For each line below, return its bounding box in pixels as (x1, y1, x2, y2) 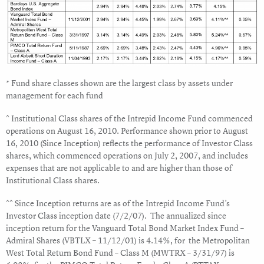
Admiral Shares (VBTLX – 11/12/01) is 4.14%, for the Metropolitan (6, 235, 250, 246)
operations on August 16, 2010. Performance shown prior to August (6, 125, 248, 137)
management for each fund (6, 90, 103, 101)
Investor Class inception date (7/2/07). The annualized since (6, 210, 226, 222)
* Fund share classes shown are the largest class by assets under (6, 77, 233, 89)
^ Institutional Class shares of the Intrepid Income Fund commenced (6, 113, 253, 124)
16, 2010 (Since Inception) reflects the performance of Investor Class (6, 137, 253, 149)
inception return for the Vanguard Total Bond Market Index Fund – (6, 222, 244, 234)
